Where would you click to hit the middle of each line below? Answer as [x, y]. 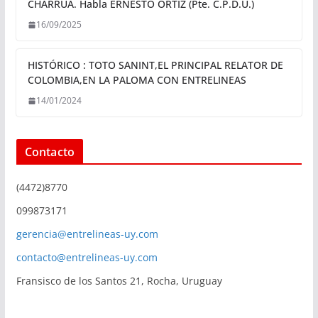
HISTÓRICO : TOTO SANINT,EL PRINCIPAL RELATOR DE [155, 65]
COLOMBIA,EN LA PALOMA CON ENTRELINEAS [137, 80]
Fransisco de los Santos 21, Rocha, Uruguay [119, 281]
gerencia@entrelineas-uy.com [87, 234]
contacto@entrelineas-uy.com [87, 258]
